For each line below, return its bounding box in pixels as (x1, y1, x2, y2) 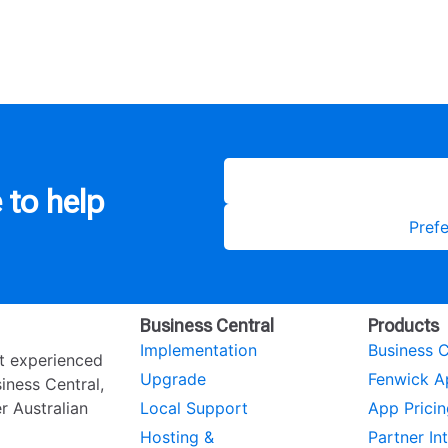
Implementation (140, 340, 257, 360)
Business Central (140, 315, 274, 336)
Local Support (140, 398, 248, 418)
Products (368, 315, 439, 336)
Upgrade (140, 369, 206, 389)
